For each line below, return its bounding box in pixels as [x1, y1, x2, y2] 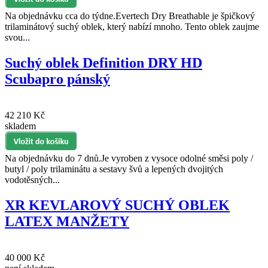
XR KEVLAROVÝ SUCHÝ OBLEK [5, 197, 230, 213]
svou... [5, 32, 30, 42]
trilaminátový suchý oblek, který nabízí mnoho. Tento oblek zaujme [5, 21, 259, 32]
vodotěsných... [5, 174, 60, 185]
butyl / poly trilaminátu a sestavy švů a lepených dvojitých [5, 163, 223, 174]
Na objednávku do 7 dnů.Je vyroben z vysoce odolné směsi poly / [5, 153, 253, 163]
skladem [5, 120, 36, 131]
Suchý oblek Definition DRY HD [5, 54, 202, 71]
